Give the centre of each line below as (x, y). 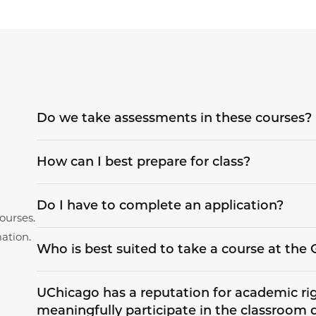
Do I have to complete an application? (160, 206)
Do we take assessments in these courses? (174, 118)
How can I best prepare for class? (143, 162)
